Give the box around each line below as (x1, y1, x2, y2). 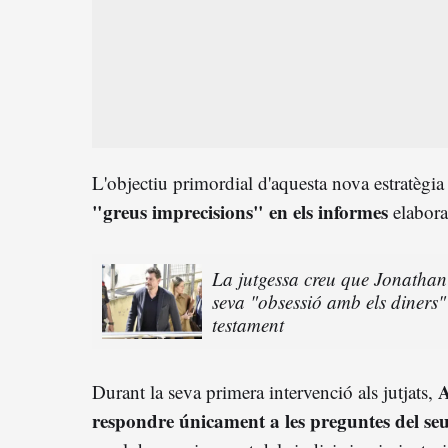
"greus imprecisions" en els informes (92, 197, 393, 225)
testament (212, 311, 284, 337)
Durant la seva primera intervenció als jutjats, (92, 378, 438, 404)
